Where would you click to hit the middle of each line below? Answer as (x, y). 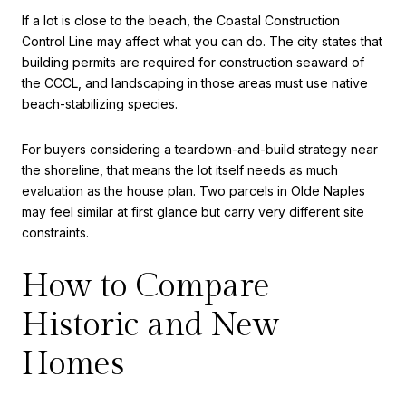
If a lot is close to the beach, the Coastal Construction (181, 21)
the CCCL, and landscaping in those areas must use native (195, 83)
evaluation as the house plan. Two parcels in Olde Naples (193, 190)
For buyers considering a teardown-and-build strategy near (200, 149)
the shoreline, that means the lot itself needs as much (180, 169)
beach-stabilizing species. (100, 104)
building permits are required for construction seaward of (193, 63)
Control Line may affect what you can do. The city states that (202, 42)
